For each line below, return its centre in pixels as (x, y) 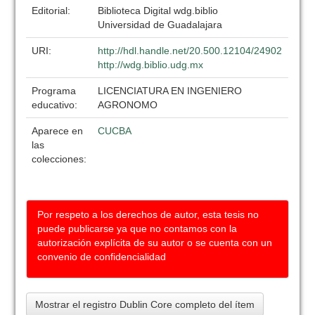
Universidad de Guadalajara (160, 25)
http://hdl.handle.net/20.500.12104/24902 (190, 51)
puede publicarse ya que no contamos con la (137, 229)
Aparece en (58, 131)
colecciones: (59, 159)
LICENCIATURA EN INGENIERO (170, 91)
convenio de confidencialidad (102, 257)
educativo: (56, 105)
